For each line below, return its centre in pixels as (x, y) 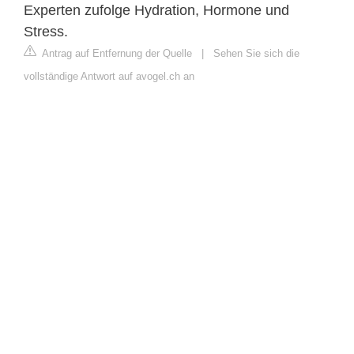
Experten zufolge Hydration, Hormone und (156, 10)
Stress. (46, 31)
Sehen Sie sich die (256, 53)
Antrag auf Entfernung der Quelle (116, 53)
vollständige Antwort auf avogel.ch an (109, 76)
